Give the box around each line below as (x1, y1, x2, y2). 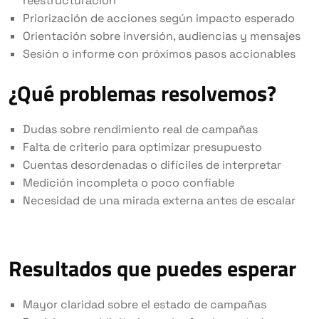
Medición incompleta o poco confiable (23, 174, 234, 190)
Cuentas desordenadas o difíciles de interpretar (23, 157, 281, 172)
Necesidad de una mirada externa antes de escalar (23, 192, 296, 208)
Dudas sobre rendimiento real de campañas (23, 121, 258, 137)
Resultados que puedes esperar (9, 251, 296, 285)
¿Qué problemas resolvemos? (9, 76, 276, 110)
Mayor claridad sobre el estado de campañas (23, 296, 266, 312)
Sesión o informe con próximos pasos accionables (23, 46, 296, 61)
